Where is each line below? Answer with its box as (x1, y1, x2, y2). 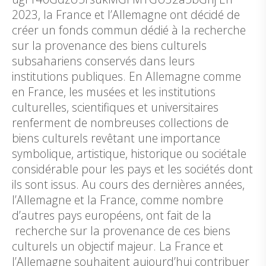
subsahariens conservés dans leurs (12, 53, 195, 69)
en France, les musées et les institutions (12, 84, 216, 100)
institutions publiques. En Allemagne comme (12, 68, 241, 84)
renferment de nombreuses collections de (12, 115, 229, 131)
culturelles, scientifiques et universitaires (12, 99, 218, 115)
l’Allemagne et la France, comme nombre (12, 192, 223, 208)
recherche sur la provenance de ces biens (12, 223, 230, 239)
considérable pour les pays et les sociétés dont (12, 161, 253, 177)
